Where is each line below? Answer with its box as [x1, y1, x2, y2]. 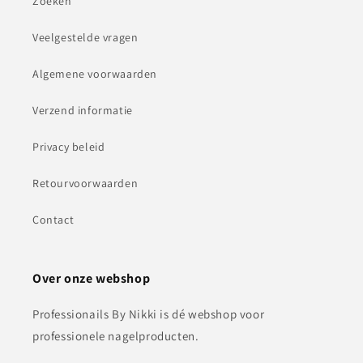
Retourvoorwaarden [32, 176, 139, 191]
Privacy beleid [32, 139, 105, 155]
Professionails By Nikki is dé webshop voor [32, 306, 265, 322]
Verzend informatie [32, 103, 133, 118]
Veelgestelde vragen [32, 30, 139, 45]
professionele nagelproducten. [32, 328, 199, 344]
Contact [32, 212, 75, 228]
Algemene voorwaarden [32, 66, 157, 82]
